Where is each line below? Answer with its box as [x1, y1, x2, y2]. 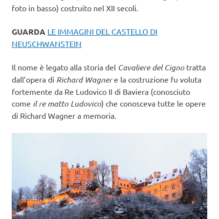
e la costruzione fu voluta [114, 74, 201, 84]
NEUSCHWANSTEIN [12, 38, 82, 48]
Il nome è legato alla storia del [12, 62, 118, 72]
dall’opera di [12, 74, 56, 84]
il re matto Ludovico [33, 98, 101, 109]
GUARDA [12, 26, 45, 37]
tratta [186, 62, 206, 72]
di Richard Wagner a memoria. [12, 110, 116, 120]
